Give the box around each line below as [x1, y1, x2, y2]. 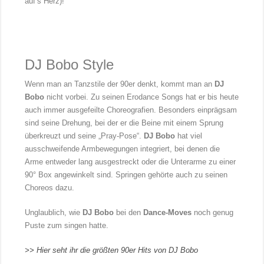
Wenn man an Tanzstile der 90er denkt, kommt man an [25, 80, 215, 89]
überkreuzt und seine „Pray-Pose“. [25, 131, 144, 141]
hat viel [177, 131, 203, 141]
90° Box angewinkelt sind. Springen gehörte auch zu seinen [25, 170, 228, 180]
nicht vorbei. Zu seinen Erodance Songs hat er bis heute [44, 93, 239, 102]
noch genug [192, 208, 234, 217]
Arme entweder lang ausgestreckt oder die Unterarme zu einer [25, 157, 236, 167]
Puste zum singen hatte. [25, 221, 109, 230]
